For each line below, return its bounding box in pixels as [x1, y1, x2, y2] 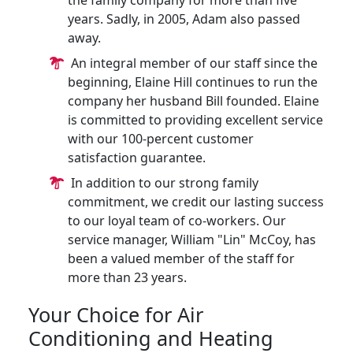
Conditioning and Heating [28, 325, 273, 351]
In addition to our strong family [71, 174, 258, 191]
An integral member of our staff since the [71, 54, 318, 72]
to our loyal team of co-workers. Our [68, 212, 286, 229]
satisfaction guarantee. [68, 149, 206, 166]
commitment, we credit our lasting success [68, 193, 324, 210]
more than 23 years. [68, 269, 187, 286]
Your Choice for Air [28, 301, 203, 328]
